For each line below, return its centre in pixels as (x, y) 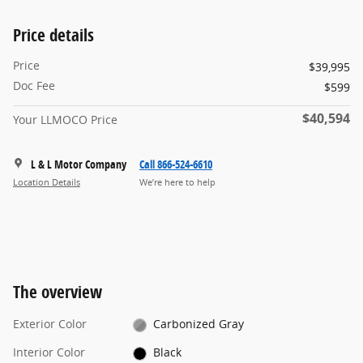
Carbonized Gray (199, 324)
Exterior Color (50, 324)
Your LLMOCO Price (65, 120)
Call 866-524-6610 (176, 164)
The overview (58, 292)
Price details (53, 35)
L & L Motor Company (79, 164)
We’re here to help (177, 182)
